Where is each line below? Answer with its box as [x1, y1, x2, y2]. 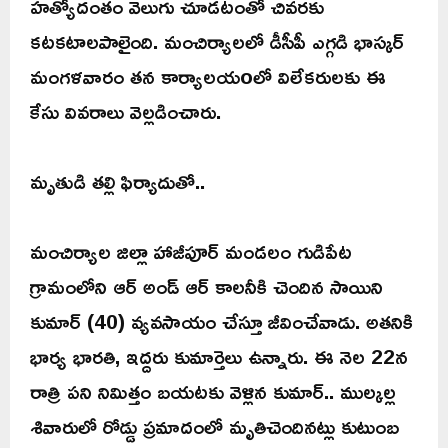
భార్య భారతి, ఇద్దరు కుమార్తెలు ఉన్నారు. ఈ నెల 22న [30, 336, 408, 377]
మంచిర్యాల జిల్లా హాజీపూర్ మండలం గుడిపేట [30, 231, 352, 272]
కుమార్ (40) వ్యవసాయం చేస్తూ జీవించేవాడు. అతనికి [30, 301, 413, 342]
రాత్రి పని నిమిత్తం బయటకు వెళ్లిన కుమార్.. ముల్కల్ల [30, 371, 396, 412]
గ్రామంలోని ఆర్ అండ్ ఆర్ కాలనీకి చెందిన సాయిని [30, 266, 383, 307]
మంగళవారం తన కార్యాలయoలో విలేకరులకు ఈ [30, 56, 386, 97]
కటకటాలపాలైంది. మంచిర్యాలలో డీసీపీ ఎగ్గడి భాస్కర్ [30, 21, 404, 62]
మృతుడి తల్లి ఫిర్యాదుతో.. [30, 161, 205, 202]
